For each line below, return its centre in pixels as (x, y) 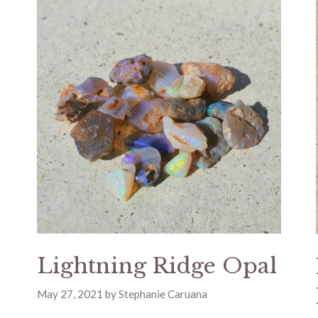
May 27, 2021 (70, 294)
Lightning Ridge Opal (157, 265)
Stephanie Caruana (163, 294)
